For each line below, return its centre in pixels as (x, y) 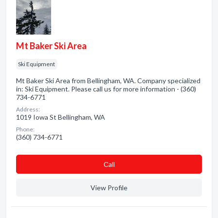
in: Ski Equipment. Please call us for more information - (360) (106, 89)
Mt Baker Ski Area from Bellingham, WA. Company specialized (108, 81)
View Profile (109, 188)
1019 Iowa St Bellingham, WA (61, 117)
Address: (28, 109)
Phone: (25, 129)
